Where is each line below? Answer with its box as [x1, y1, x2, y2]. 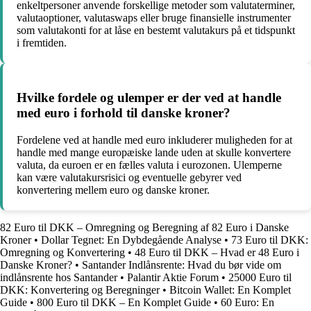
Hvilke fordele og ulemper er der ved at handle [17, 90, 281, 106]
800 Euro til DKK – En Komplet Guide [37, 296, 211, 308]
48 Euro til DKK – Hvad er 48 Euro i [135, 246, 299, 258]
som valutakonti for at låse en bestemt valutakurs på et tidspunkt [17, 24, 295, 37]
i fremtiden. [17, 37, 67, 49]
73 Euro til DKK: [231, 233, 308, 246]
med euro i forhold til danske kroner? [17, 106, 230, 121]
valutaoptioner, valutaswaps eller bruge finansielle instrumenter [17, 12, 291, 24]
